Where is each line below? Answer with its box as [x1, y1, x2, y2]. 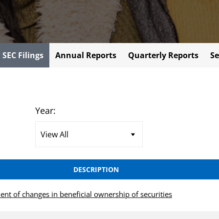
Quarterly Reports [128, 50, 198, 61]
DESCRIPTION [73, 165, 119, 174]
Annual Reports [55, 50, 116, 61]
